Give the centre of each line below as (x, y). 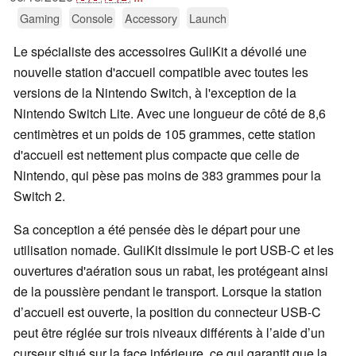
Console (92, 18)
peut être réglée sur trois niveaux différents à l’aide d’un (169, 333)
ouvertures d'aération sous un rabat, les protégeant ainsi (171, 271)
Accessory (151, 18)
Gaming (40, 18)
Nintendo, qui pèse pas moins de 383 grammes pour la (167, 176)
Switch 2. (39, 196)
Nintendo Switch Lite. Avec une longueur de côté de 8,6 (170, 114)
